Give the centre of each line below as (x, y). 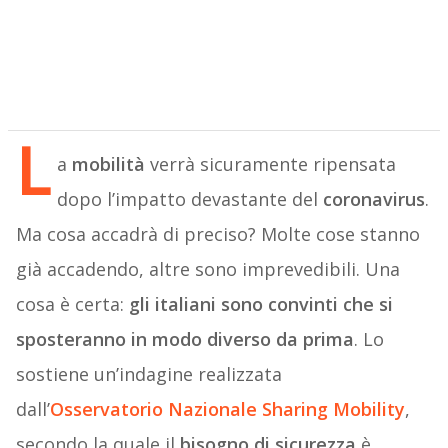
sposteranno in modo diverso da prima (184, 339)
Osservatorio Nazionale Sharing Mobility (227, 409)
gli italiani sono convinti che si (260, 304)
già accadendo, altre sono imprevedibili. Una (207, 269)
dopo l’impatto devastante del (189, 199)
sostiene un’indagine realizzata (148, 374)
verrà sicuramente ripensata (270, 164)
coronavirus (373, 199)
